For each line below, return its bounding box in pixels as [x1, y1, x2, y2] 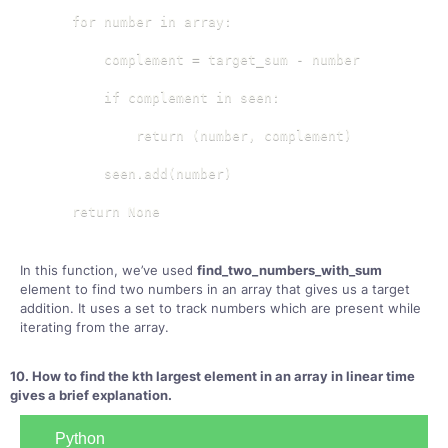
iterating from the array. [20, 319, 169, 335]
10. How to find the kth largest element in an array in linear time [10, 368, 415, 384]
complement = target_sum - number [40, 52, 360, 67]
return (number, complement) [40, 128, 352, 143]
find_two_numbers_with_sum [197, 262, 382, 278]
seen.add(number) [40, 166, 232, 181]
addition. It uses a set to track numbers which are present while [20, 300, 421, 316]
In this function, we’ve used [20, 262, 197, 278]
